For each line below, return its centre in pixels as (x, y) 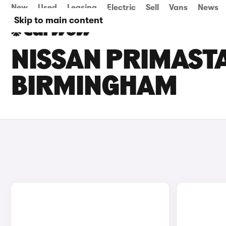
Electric (121, 8)
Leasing (82, 8)
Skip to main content (59, 20)
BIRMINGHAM (94, 88)
